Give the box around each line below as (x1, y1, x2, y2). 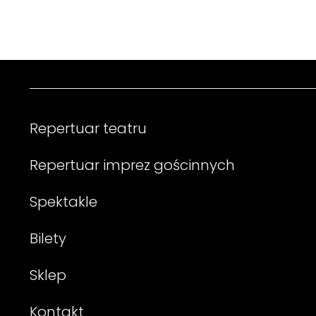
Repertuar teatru (30, 119, 147, 138)
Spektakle (30, 192, 97, 212)
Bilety (30, 229, 66, 248)
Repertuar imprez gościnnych (30, 155, 235, 175)
